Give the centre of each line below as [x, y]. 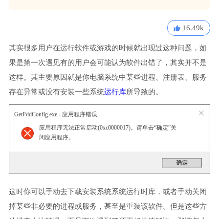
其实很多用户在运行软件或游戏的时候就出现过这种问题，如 [108, 48]
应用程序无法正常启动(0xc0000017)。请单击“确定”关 [108, 128]
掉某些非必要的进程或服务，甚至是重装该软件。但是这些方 [108, 206]
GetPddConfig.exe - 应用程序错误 [55, 114]
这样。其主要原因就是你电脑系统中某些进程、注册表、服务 [108, 77]
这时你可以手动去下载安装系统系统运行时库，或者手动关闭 [108, 191]
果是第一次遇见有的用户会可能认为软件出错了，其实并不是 [108, 63]
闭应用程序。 [56, 138]
